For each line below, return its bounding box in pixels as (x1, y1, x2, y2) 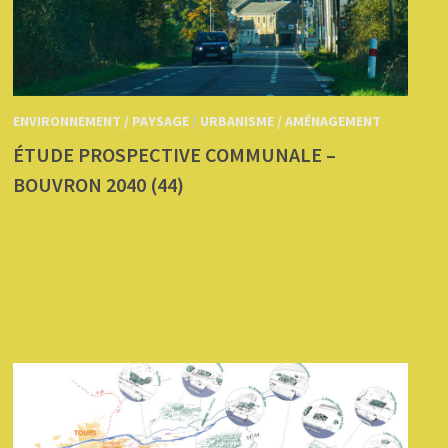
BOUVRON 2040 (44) (13, 171, 185, 197)
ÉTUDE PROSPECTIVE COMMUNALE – (13, 141, 337, 167)
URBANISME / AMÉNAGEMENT (200, 111, 382, 130)
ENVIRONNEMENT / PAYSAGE (13, 111, 190, 130)
